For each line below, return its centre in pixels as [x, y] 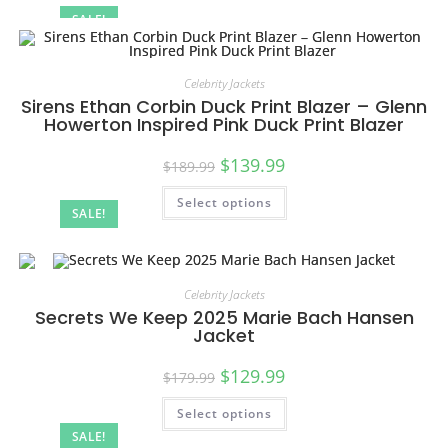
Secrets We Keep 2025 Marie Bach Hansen [224, 317]
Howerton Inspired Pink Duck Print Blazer [224, 124]
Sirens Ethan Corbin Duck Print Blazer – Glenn [224, 106]
